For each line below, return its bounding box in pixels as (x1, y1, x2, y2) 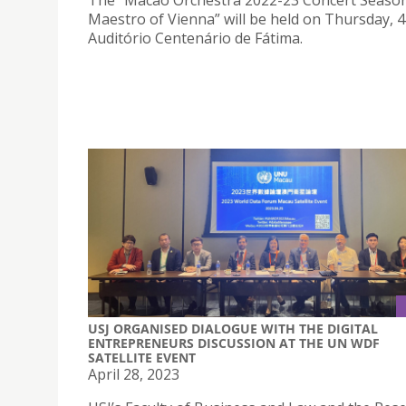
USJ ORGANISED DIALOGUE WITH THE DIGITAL (88, 319, 378, 337)
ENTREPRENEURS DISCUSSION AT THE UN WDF (88, 333, 380, 352)
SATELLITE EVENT (88, 348, 196, 366)
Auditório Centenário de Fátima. (88, 28, 303, 49)
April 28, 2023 (88, 363, 179, 384)
